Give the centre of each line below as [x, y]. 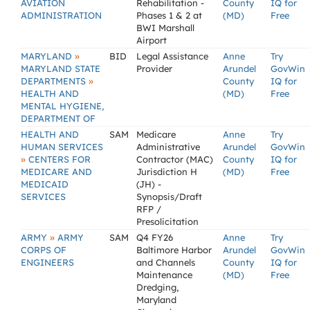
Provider [154, 69]
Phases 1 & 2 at [169, 15]
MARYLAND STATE [61, 69]
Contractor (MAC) [175, 159]
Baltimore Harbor [174, 250]
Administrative [168, 147]
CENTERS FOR [58, 159]
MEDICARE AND [56, 172]
